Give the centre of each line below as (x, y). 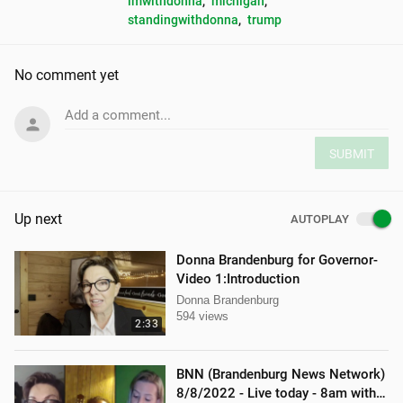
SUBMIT (352, 154)
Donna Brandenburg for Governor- (277, 260)
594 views (202, 317)
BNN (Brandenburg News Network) (281, 375)
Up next (38, 219)
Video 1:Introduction (238, 279)
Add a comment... (118, 115)
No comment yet (67, 75)
